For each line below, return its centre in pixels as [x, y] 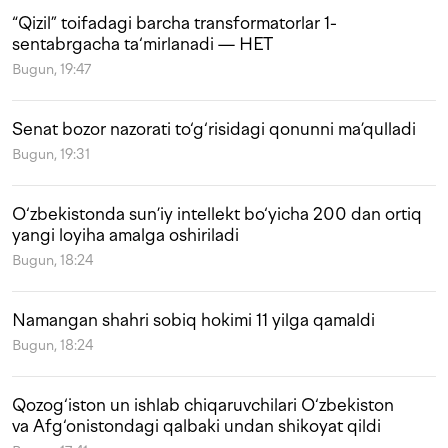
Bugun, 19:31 [51, 154]
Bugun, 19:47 [51, 69]
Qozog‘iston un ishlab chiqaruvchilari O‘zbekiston [203, 404]
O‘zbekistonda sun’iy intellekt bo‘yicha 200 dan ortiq [217, 213]
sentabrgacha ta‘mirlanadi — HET [142, 43]
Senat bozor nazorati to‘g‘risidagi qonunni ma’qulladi [214, 128]
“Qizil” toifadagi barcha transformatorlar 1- [174, 22]
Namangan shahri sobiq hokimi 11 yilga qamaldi [193, 319]
